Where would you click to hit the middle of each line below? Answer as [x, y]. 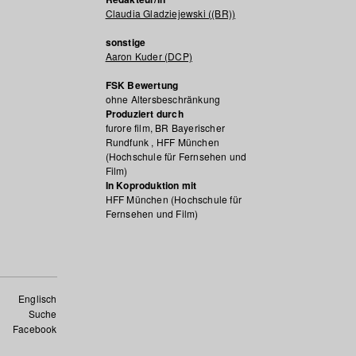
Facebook [35, 329]
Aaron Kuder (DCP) [149, 56]
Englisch [37, 298]
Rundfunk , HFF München [162, 142]
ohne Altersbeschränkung [163, 99]
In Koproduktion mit [151, 185]
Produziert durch [144, 114]
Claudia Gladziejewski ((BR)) [170, 13]
